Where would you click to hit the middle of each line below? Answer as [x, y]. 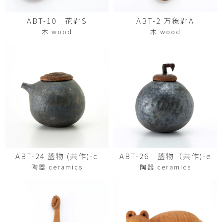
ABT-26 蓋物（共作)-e [165, 156]
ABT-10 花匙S [57, 21]
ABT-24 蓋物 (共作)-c [57, 156]
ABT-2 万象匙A [165, 21]
